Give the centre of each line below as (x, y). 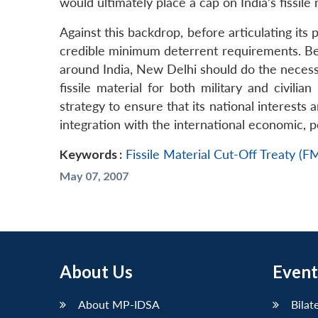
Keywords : (91, 155)
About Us (96, 272)
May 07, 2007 (94, 176)
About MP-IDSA (119, 305)
